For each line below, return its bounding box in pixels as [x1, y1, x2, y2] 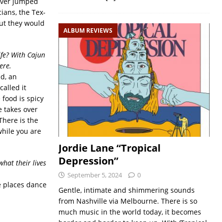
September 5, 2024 [67, 170, 122, 180]
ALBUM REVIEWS [63, 26, 112, 35]
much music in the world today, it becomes [58, 207, 201, 217]
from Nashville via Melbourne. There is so [58, 196, 197, 206]
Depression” [58, 154, 118, 168]
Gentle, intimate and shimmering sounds [58, 185, 195, 195]
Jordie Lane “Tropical [58, 141, 161, 155]
